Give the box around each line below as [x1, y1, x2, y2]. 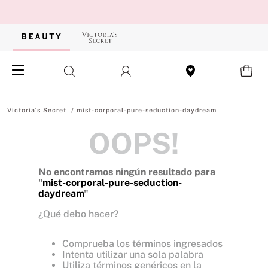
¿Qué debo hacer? [38, 208, 118, 220]
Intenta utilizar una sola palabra [62, 249, 203, 260]
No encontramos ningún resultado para [38, 166, 215, 178]
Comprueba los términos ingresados [62, 238, 223, 249]
